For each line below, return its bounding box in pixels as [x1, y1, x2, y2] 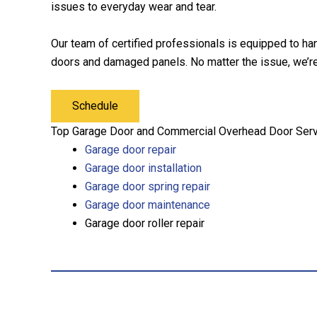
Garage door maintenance [85, 197, 210, 212]
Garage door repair [85, 142, 176, 156]
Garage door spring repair [85, 179, 210, 193]
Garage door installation [85, 161, 202, 175]
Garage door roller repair [85, 216, 204, 230]
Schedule [72, 98, 118, 113]
